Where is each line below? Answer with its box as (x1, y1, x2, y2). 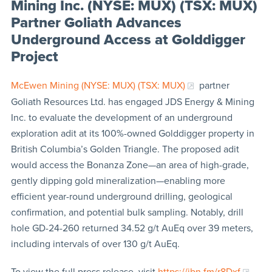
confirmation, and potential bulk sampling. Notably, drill (10, 206, 243, 219)
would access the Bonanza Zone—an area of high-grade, (10, 158, 249, 171)
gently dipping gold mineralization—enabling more (10, 174, 225, 187)
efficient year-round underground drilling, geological (10, 190, 233, 203)
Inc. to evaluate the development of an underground (10, 111, 233, 124)
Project (10, 47, 58, 66)
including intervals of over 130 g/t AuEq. (10, 237, 180, 250)
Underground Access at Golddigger (10, 30, 245, 49)
